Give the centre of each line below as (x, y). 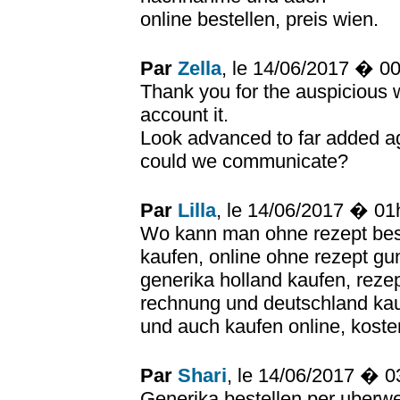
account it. (184, 115)
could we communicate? (244, 161)
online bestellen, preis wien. (259, 19)
